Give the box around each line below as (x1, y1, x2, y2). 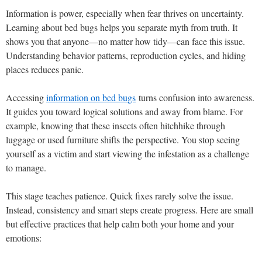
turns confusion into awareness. (136, 91, 254, 104)
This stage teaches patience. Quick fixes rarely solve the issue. (6, 189, 233, 202)
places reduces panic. (6, 63, 84, 75)
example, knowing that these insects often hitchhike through (6, 119, 225, 132)
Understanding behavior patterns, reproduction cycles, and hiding (6, 49, 246, 61)
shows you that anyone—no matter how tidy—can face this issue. (6, 35, 245, 47)
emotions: (6, 232, 42, 244)
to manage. (6, 161, 46, 174)
